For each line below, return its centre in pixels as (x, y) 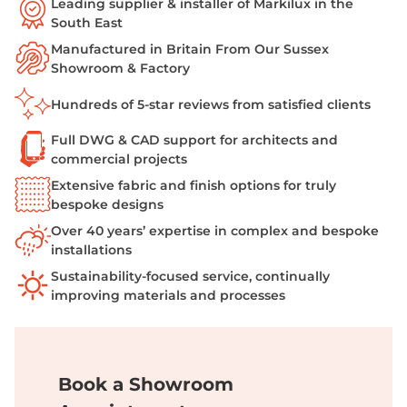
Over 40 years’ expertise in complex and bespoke (215, 231)
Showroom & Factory (120, 69)
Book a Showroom (146, 385)
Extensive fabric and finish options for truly (194, 186)
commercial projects (119, 159)
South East (87, 23)
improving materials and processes (168, 296)
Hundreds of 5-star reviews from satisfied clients (211, 104)
